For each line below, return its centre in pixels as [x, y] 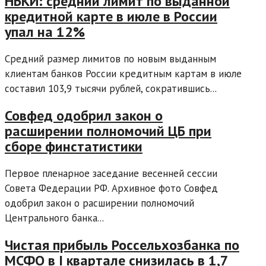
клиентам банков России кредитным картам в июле [123, 74]
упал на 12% [45, 32]
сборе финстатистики [74, 147]
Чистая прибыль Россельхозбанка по [122, 245]
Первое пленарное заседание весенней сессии [111, 174]
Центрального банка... [54, 218]
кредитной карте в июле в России [111, 17]
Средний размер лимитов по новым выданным [110, 59]
